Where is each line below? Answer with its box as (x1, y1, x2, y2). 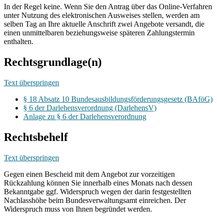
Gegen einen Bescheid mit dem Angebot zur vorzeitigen (4, 170, 175, 178)
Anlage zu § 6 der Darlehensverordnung (23, 112, 146, 121)
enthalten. (4, 37, 33, 46)
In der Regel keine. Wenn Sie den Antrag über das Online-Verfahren (4, 2, 212, 11)
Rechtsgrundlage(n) (4, 56, 102, 69)
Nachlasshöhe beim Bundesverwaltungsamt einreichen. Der (4, 196, 186, 204)
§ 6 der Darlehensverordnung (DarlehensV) (23, 103, 156, 112)
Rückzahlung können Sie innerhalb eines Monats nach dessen (4, 178, 192, 187)
